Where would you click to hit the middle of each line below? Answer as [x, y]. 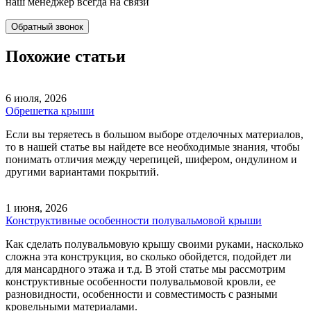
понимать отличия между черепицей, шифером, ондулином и [151, 160]
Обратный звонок [47, 26]
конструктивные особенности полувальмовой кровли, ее [141, 282]
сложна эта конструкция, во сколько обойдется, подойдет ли [149, 257]
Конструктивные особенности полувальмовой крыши [134, 221]
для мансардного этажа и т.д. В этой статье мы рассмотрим [145, 269]
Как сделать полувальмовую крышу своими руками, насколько [154, 244]
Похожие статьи [66, 57]
